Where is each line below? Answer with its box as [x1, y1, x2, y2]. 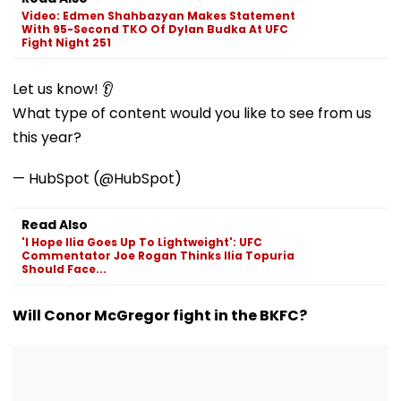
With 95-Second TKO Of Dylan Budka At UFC [21, 21, 288, 37]
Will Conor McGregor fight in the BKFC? [13, 304, 307, 326]
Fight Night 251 [21, 34, 111, 50]
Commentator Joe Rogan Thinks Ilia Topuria [21, 247, 294, 263]
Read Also [21, 215, 88, 234]
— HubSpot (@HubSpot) [13, 167, 182, 189]
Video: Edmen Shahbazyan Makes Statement [21, 7, 295, 23]
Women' [163, 13, 216, 31]
